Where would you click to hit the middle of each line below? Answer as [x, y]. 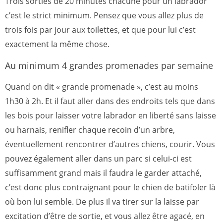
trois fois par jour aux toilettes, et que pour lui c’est [100, 29]
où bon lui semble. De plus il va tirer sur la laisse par [102, 201]
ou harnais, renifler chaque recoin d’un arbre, [90, 130]
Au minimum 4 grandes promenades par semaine [109, 65]
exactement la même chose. [57, 44]
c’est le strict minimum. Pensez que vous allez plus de [104, 15]
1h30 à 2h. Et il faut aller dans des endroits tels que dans [110, 101]
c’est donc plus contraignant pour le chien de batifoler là [110, 187]
